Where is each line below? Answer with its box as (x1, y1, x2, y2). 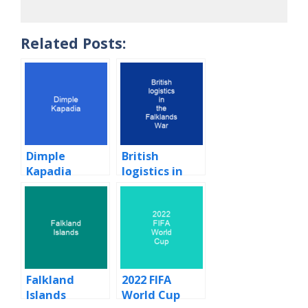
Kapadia (26, 164, 71, 179)
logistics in (122, 164, 183, 179)
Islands (26, 287, 66, 303)
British (122, 148, 159, 164)
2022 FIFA (122, 272, 171, 288)
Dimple (26, 148, 65, 164)
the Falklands (122, 179, 198, 195)
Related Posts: (21, 33, 126, 54)
